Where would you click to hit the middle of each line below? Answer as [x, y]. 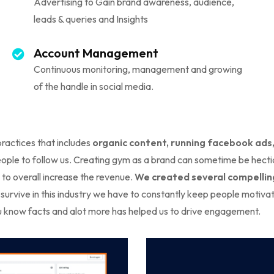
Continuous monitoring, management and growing [138, 69]
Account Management [96, 53]
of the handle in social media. [93, 86]
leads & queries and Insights [91, 19]
